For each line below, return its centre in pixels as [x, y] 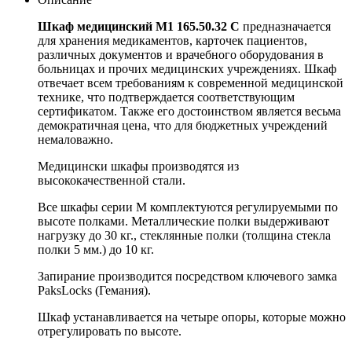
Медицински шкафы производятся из [138, 166]
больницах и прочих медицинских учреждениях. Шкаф [187, 68]
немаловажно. [75, 139]
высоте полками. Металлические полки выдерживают [183, 221]
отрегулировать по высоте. [110, 331]
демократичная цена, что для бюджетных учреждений [183, 125]
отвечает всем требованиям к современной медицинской [191, 82]
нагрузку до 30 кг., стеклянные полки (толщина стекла [184, 235]
